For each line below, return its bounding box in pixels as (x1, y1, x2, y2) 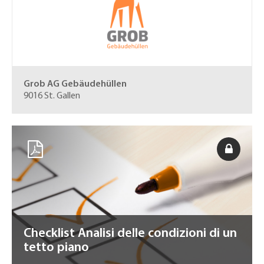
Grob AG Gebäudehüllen (24, 80, 127, 89)
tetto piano (24, 241, 89, 255)
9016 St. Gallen (24, 91, 80, 101)
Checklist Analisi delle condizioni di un (24, 227, 237, 240)
